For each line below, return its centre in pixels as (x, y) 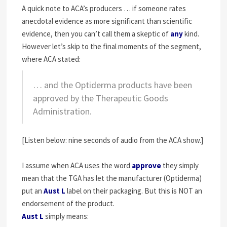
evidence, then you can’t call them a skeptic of (96, 34)
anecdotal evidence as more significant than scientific (107, 21)
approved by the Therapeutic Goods (101, 98)
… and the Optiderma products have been (113, 85)
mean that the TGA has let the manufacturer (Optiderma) (112, 178)
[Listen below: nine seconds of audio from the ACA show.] (113, 140)
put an (33, 191)
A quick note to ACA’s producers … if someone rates (104, 8)
